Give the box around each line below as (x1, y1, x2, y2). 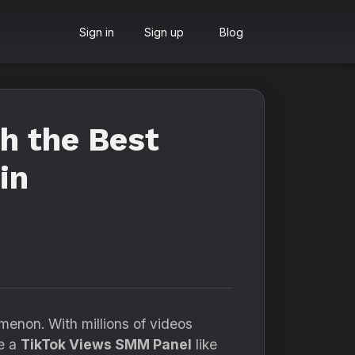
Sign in (78, 25, 114, 39)
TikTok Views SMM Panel (21, 336, 192, 353)
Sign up (143, 25, 184, 39)
